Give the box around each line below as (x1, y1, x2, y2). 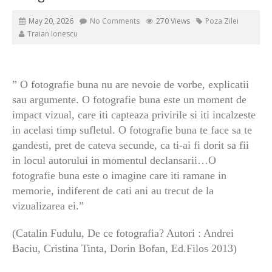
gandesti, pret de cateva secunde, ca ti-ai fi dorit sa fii (12, 139, 249, 152)
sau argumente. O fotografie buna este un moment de (12, 93, 246, 106)
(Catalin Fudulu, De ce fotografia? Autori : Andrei (12, 227, 234, 240)
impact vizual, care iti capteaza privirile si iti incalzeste (12, 109, 256, 121)
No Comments (90, 16, 140, 27)
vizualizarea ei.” (12, 200, 84, 212)
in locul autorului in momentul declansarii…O (12, 154, 216, 167)
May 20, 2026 (29, 16, 73, 27)
